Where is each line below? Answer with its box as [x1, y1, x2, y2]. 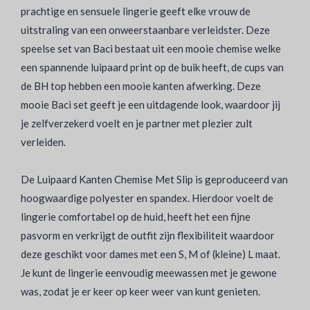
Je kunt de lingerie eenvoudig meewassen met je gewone [21, 266, 277, 279]
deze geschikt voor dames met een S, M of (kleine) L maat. [21, 248, 280, 260]
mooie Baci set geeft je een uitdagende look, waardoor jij [21, 98, 280, 111]
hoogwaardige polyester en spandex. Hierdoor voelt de [21, 192, 273, 204]
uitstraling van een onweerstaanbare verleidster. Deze [21, 24, 270, 36]
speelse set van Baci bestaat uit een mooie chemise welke [21, 42, 281, 55]
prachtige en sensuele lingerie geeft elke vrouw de [21, 5, 250, 17]
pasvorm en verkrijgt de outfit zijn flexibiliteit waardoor [21, 229, 275, 241]
